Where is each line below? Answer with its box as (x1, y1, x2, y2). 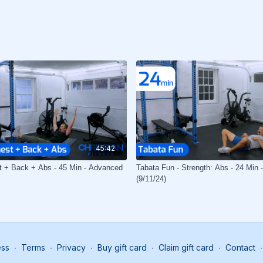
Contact (225, 242, 255, 252)
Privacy (57, 242, 86, 252)
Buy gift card (97, 242, 147, 252)
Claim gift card (159, 242, 214, 252)
